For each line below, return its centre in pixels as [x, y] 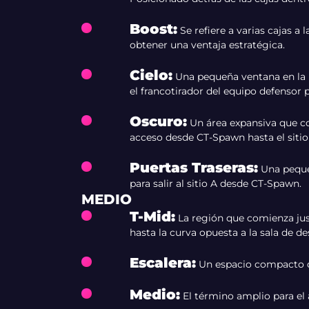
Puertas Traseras [191, 168]
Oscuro [156, 121]
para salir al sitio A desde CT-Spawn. [215, 183]
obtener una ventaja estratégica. [207, 45]
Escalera [160, 263]
